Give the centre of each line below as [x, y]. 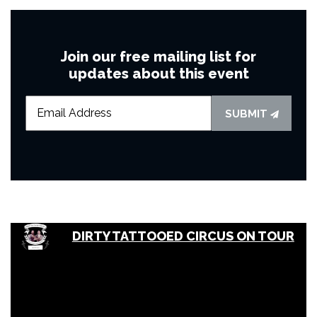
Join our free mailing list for [158, 56]
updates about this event [158, 73]
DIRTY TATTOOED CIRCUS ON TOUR [183, 236]
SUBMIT [247, 114]
